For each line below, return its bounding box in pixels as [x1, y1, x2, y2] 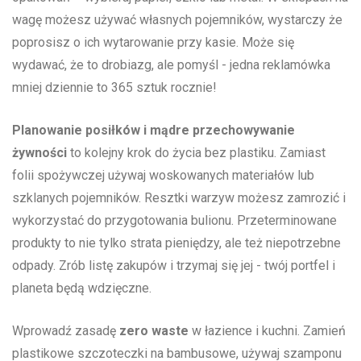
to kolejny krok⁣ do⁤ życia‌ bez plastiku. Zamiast [67, 145, 326, 161]
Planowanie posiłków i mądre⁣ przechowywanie [12, 122, 295, 139]
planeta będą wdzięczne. [12, 280, 151, 297]
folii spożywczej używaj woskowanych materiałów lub [12, 168, 314, 184]
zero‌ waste [119, 323, 189, 339]
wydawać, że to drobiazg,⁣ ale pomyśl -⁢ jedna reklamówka [12, 57, 330, 73]
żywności [12, 145, 67, 161]
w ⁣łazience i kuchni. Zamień [189, 323, 346, 339]
